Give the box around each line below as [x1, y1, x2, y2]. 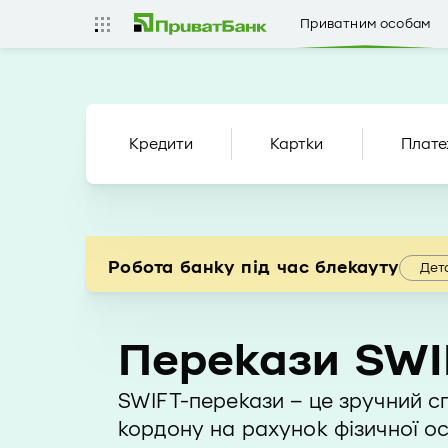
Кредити [128, 134, 193, 153]
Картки [270, 134, 324, 153]
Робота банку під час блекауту [108, 258, 399, 278]
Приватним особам [300, 15, 431, 32]
